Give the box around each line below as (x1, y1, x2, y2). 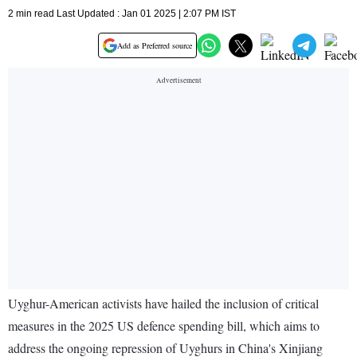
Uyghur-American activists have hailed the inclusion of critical (8, 295, 319, 312)
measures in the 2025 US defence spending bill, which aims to (8, 317, 320, 335)
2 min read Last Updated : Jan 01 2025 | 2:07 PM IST (8, 8, 236, 20)
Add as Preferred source (117, 40, 192, 52)
